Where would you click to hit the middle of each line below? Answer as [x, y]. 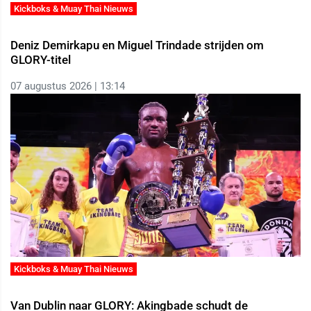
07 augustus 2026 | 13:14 [68, 86]
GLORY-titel [41, 59]
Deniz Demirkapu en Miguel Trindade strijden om [137, 45]
